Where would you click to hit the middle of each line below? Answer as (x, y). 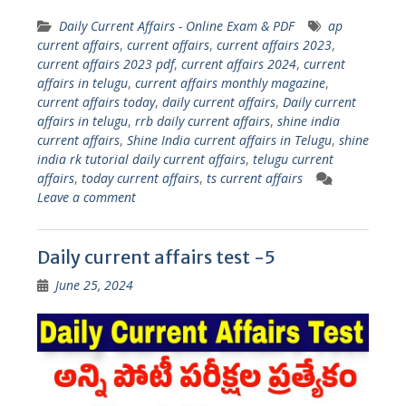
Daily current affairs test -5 (156, 256)
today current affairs (140, 178)
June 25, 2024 (94, 285)
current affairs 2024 (238, 63)
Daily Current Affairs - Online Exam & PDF (176, 25)
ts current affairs (254, 178)
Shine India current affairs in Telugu (229, 140)
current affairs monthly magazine (230, 82)
